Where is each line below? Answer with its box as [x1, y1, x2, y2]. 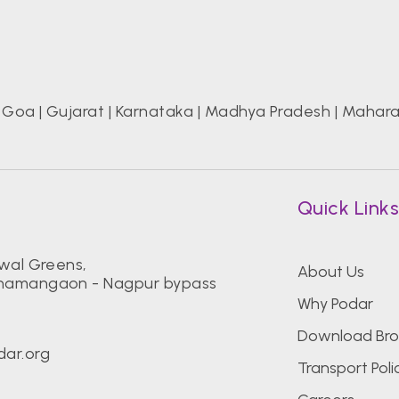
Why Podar [297, 293, 373, 313]
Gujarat [45, 101, 105, 121]
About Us [297, 261, 364, 281]
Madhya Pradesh [204, 101, 331, 121]
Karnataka [115, 101, 194, 121]
